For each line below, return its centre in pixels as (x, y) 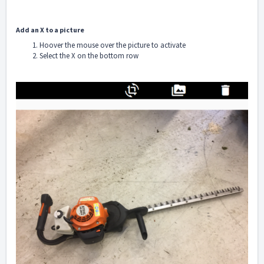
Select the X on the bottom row (89, 56)
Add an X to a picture (50, 30)
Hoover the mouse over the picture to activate (113, 45)
